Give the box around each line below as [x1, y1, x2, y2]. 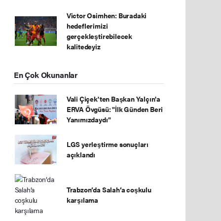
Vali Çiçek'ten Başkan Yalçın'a [66, 94, 161, 104]
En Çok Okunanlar [14, 70, 77, 80]
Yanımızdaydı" [66, 114, 111, 124]
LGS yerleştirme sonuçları [66, 139, 149, 149]
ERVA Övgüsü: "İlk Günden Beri [66, 104, 163, 114]
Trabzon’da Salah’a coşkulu [66, 184, 151, 194]
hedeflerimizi [66, 21, 108, 31]
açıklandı [66, 149, 96, 159]
